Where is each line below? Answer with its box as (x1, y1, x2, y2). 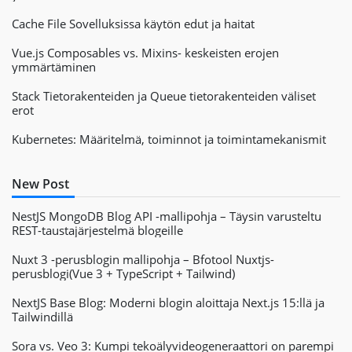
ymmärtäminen (12, 59, 96, 75)
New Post (12, 175, 69, 192)
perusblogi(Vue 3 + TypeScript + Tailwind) (12, 266, 235, 281)
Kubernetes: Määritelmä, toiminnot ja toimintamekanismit (12, 131, 326, 147)
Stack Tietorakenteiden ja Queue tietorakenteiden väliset (12, 88, 316, 104)
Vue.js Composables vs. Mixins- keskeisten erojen (12, 45, 279, 60)
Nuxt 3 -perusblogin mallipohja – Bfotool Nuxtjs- (12, 251, 274, 267)
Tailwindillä (12, 309, 73, 324)
